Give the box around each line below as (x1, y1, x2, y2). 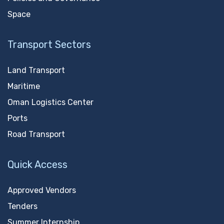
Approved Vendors (7, 185, 76, 195)
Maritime (7, 81, 40, 91)
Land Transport (7, 65, 65, 75)
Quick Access (7, 158, 67, 171)
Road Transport (7, 129, 65, 139)
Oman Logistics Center (7, 97, 93, 107)
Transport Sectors (7, 38, 91, 51)
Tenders (7, 201, 37, 211)
